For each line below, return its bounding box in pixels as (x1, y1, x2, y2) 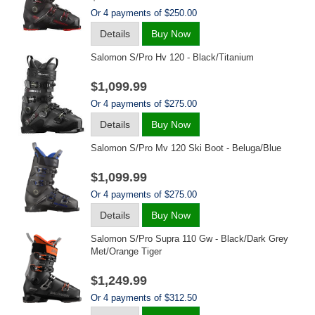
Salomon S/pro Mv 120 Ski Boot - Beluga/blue (91, 143, 281, 153)
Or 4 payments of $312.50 (91, 292, 197, 303)
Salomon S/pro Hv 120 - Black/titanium (91, 52, 254, 63)
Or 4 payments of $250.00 (91, 8, 197, 18)
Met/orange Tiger (91, 246, 162, 257)
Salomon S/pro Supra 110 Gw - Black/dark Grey (91, 233, 288, 244)
